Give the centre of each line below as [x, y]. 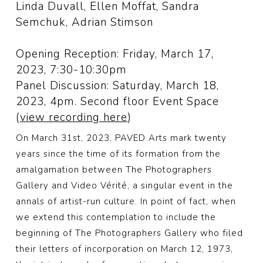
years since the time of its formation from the [118, 154]
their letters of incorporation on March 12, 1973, [124, 249]
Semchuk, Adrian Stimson [84, 23]
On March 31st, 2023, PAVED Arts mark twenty [121, 138]
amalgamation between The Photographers [114, 170]
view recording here [73, 118]
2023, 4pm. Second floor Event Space [117, 102]
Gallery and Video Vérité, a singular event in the [124, 186]
